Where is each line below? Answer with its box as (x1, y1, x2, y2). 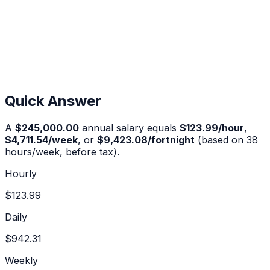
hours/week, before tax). (5, 145, 119, 158)
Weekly (5, 254, 38, 266)
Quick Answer (5, 92, 101, 110)
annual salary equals (79, 121, 177, 134)
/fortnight (148, 133, 195, 146)
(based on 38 (195, 133, 258, 146)
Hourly (5, 167, 37, 180)
